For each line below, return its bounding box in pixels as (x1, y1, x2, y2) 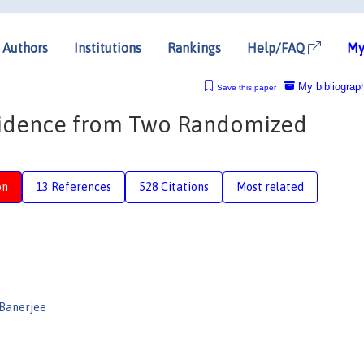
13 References (36, 180, 111, 193)
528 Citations (139, 180, 209, 193)
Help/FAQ (247, 40, 308, 55)
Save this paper (216, 82, 276, 92)
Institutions (74, 40, 141, 55)
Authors (2, 40, 48, 55)
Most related (236, 180, 304, 193)
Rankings (167, 40, 221, 55)
